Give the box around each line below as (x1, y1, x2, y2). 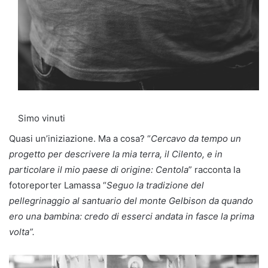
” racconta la (188, 163, 240, 175)
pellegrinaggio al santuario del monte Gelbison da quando (9, 194, 253, 206)
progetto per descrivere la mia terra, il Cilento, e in (9, 148, 223, 160)
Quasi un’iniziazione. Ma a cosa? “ (9, 132, 151, 144)
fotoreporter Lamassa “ (9, 179, 106, 191)
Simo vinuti (18, 112, 65, 124)
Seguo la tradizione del (106, 179, 204, 191)
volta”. (9, 226, 35, 237)
